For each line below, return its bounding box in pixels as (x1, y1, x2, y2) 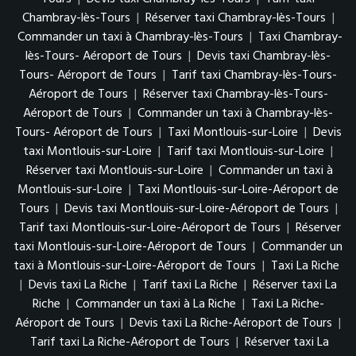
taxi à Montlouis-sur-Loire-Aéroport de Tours (14, 256, 256, 277)
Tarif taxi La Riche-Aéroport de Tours (30, 332, 230, 353)
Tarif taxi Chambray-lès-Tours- (172, 65, 337, 86)
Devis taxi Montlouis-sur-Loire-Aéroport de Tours (64, 199, 329, 219)
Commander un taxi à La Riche (75, 294, 236, 315)
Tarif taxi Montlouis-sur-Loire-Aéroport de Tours (18, 218, 281, 238)
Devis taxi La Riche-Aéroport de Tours (130, 313, 332, 334)
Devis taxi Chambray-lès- (197, 46, 331, 67)
